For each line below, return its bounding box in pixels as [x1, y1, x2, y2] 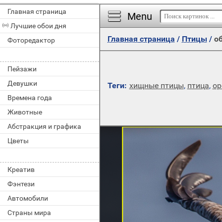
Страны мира [7, 209, 51, 217]
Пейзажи [7, 65, 37, 73]
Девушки [7, 79, 37, 87]
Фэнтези [7, 180, 35, 188]
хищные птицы [129, 81, 184, 90]
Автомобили [7, 194, 48, 202]
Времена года [7, 94, 52, 102]
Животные [7, 108, 42, 116]
